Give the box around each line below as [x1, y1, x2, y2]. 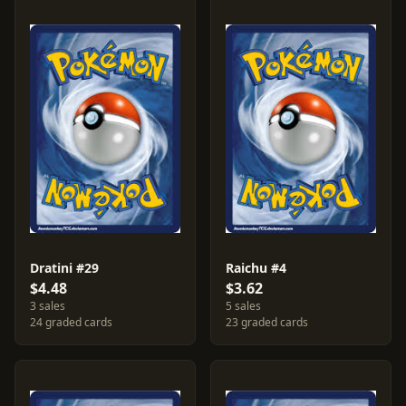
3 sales [30, 298, 65, 314]
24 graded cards [30, 314, 112, 330]
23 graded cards [226, 314, 308, 330]
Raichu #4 [226, 259, 286, 276]
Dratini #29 [30, 259, 99, 276]
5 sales [226, 298, 261, 314]
